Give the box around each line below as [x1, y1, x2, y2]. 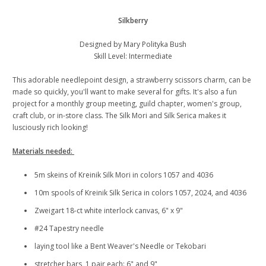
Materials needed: [12, 146, 74, 157]
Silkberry [118, 15, 148, 26]
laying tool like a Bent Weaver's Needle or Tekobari [34, 241, 206, 252]
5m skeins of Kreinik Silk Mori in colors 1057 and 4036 [34, 170, 213, 180]
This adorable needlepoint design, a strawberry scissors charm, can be [12, 75, 251, 85]
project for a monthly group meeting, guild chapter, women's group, [12, 99, 242, 109]
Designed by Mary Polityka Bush [80, 39, 186, 50]
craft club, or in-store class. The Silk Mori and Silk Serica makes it [12, 110, 226, 121]
